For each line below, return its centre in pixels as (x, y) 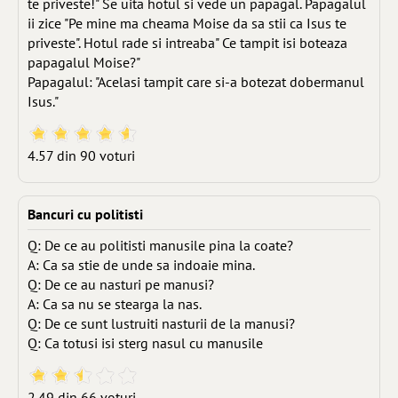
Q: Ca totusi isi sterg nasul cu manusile (145, 343)
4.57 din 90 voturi (81, 155)
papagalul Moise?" (84, 62)
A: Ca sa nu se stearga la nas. (115, 304)
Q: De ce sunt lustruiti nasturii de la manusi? (161, 323)
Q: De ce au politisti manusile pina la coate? (160, 245)
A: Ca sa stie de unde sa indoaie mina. (141, 265)
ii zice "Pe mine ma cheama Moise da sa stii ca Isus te (187, 23)
